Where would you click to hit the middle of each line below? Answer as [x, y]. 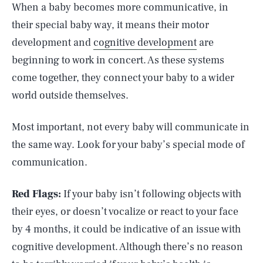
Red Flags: [38, 194]
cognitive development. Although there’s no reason [127, 247]
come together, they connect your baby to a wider [123, 78]
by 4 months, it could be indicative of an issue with [126, 229]
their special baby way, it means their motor [110, 25]
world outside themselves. [70, 95]
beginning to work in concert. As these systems [118, 60]
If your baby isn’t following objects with [152, 194]
